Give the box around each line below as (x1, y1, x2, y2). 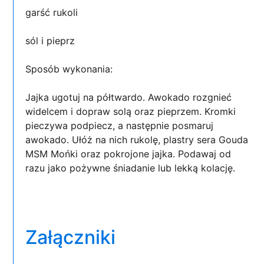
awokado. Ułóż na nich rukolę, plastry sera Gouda (25, 133, 249, 146)
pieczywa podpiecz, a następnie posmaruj (25, 119, 214, 131)
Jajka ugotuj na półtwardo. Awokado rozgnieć (25, 91, 232, 103)
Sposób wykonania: (25, 62, 113, 75)
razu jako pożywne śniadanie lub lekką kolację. (25, 161, 236, 174)
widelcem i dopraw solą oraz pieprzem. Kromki (25, 105, 236, 117)
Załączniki (25, 226, 116, 249)
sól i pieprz (25, 34, 75, 47)
